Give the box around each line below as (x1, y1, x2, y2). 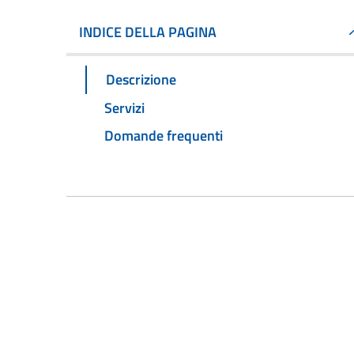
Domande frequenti (104, 125, 223, 147)
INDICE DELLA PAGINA (79, 21, 217, 43)
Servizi (104, 96, 145, 119)
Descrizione (106, 68, 176, 90)
